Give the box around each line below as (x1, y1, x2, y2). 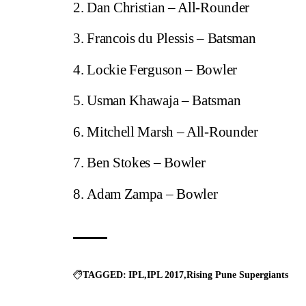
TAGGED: (83, 270, 126, 281)
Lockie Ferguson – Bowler (87, 61, 237, 78)
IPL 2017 (147, 270, 184, 281)
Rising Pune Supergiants (186, 270, 288, 281)
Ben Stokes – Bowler (87, 154, 206, 171)
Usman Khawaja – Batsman (87, 92, 241, 109)
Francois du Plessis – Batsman (87, 30, 256, 47)
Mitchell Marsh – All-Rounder (87, 123, 258, 140)
